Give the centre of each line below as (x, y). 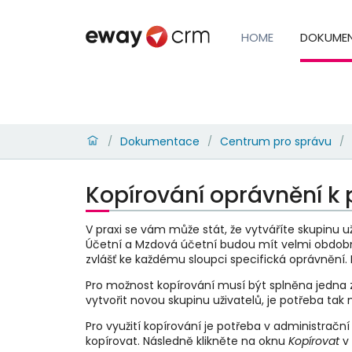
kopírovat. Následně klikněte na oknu (187, 341)
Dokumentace (159, 141)
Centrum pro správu (275, 141)
